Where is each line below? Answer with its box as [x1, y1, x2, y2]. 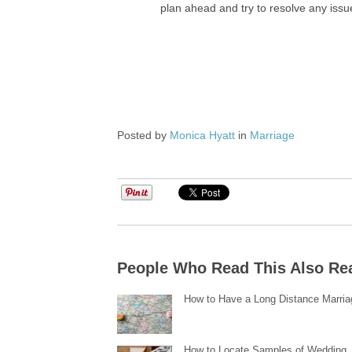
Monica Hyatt [170, 129, 236, 141]
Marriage [250, 129, 295, 141]
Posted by [117, 129, 170, 141]
